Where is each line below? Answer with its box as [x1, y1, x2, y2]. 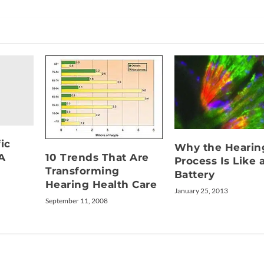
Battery [174, 168, 215, 180]
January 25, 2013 [174, 186, 228, 195]
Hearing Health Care [45, 178, 157, 190]
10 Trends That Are [45, 151, 149, 163]
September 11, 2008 [45, 196, 108, 205]
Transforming [45, 164, 120, 177]
